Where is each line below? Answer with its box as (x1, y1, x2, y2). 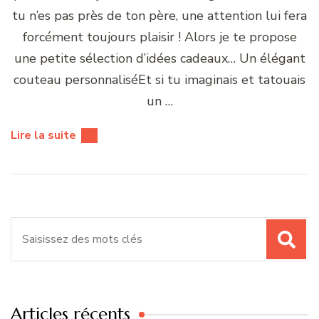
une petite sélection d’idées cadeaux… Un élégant (14, 50, 305, 68)
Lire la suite (11, 127, 76, 144)
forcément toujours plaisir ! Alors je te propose (22, 28, 297, 46)
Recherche (11, 219, 71, 237)
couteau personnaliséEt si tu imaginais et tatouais (14, 71, 305, 89)
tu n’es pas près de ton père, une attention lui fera (12, 7, 307, 25)
